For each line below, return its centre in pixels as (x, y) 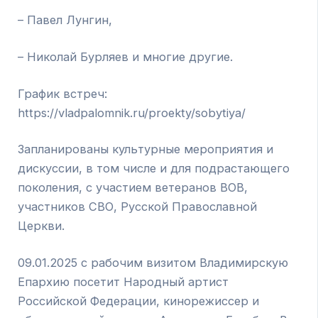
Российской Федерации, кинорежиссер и (139, 301)
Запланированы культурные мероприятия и (146, 149)
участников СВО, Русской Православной (138, 207)
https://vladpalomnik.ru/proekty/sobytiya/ (132, 113)
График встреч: (63, 93)
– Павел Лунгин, (65, 20)
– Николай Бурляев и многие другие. (126, 56)
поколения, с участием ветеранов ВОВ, (133, 188)
